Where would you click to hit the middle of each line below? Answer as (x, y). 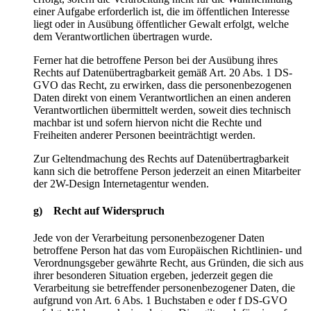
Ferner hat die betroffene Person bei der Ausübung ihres (155, 60)
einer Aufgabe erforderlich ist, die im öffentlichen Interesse (161, 11)
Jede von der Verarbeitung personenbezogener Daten (149, 238)
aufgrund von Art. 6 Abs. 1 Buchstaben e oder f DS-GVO (160, 301)
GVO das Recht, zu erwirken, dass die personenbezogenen (162, 85)
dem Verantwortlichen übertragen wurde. (123, 36)
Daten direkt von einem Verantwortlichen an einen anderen (162, 97)
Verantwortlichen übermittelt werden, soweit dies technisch (162, 110)
